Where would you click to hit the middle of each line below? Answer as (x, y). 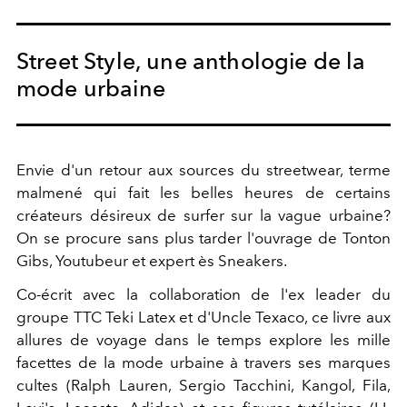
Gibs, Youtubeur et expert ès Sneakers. (152, 260)
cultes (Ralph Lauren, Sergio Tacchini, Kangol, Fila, (203, 385)
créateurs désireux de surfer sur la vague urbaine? (203, 215)
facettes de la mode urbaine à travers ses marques (203, 362)
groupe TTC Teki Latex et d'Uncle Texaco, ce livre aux (203, 317)
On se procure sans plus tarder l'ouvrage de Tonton (203, 238)
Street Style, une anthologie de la (191, 60)
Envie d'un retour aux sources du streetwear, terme (203, 169)
